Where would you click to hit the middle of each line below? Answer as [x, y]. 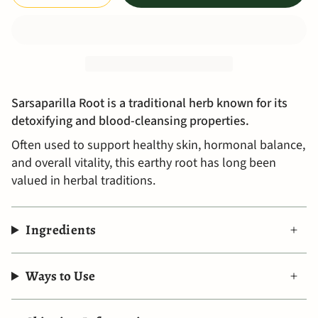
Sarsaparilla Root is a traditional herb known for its [149, 104]
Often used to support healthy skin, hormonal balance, [158, 146]
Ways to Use [61, 276]
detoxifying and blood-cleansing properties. [130, 121]
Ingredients [61, 230]
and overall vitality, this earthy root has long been [144, 163]
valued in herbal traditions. [83, 181]
